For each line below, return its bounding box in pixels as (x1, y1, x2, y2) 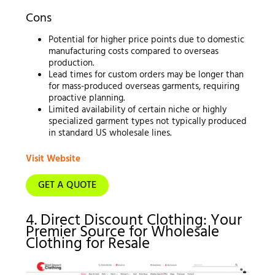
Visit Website (25, 151, 80, 166)
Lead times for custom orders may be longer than (48, 68, 244, 83)
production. (48, 56, 95, 71)
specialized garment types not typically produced (48, 114, 247, 130)
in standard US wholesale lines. (48, 126, 172, 141)
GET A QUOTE (37, 177, 96, 193)
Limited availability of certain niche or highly (48, 103, 227, 118)
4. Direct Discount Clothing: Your (25, 208, 242, 233)
